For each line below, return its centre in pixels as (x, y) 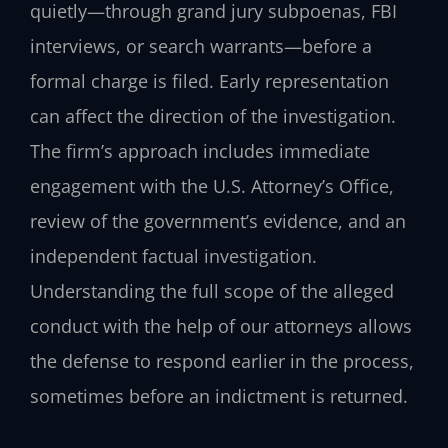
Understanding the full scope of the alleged (212, 291)
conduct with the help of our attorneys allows (221, 326)
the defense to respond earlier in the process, (222, 361)
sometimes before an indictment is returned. (219, 396)
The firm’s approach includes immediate (200, 151)
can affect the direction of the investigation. (213, 116)
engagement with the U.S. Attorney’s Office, (212, 186)
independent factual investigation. (173, 256)
